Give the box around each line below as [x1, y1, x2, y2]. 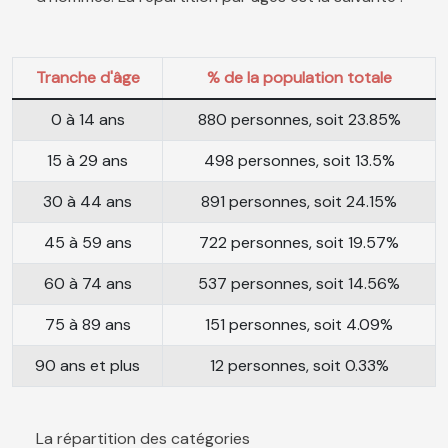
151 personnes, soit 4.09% [205, 314, 393, 336]
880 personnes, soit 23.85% [197, 109, 401, 131]
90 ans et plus [35, 355, 140, 377]
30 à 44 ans [43, 191, 132, 213]
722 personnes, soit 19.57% [199, 232, 399, 254]
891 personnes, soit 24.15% [201, 191, 397, 213]
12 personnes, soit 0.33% [209, 355, 389, 377]
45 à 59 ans [43, 232, 132, 254]
